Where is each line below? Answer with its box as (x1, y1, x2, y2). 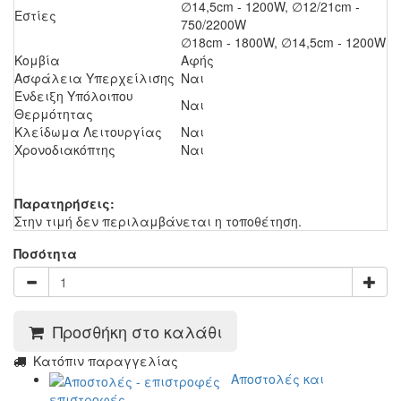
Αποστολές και (220, 370, 324, 388)
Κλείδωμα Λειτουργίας (14, 123, 162, 141)
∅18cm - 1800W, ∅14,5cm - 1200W (181, 33, 386, 52)
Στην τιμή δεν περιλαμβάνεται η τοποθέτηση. (14, 212, 302, 231)
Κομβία (14, 51, 60, 70)
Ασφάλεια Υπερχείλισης (14, 69, 175, 88)
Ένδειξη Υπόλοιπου (14, 87, 133, 106)
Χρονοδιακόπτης (14, 141, 115, 159)
